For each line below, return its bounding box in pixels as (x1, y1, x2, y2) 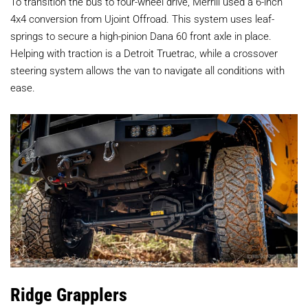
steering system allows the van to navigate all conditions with (10, 63, 285, 78)
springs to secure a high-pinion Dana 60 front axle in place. (10, 29, 272, 43)
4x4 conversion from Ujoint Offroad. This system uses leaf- (10, 12, 274, 26)
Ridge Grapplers (10, 283, 127, 307)
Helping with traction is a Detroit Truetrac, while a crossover (10, 46, 278, 60)
